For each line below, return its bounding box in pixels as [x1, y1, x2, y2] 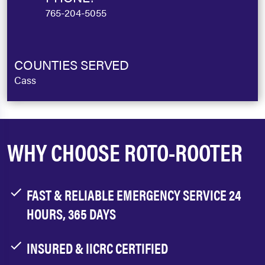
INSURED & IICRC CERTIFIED [27, 238, 168, 258]
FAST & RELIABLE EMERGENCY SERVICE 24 [27, 185, 241, 205]
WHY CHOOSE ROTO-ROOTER [7, 135, 243, 169]
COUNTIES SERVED [14, 55, 129, 73]
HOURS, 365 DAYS [27, 203, 116, 224]
